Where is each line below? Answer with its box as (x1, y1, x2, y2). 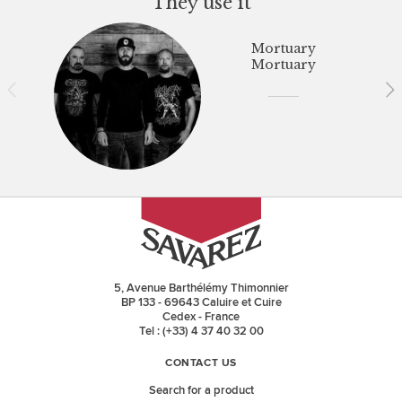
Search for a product (148, 383, 254, 398)
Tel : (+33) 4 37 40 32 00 (138, 323, 264, 338)
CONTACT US (165, 358, 237, 370)
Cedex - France (162, 309, 240, 324)
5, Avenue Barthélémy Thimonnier (113, 280, 289, 295)
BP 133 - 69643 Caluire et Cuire (120, 294, 282, 310)
